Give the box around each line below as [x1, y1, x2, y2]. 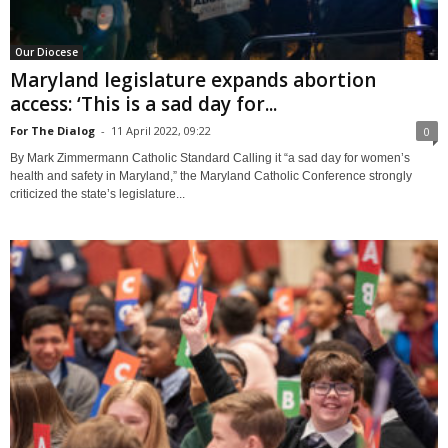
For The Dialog [10, 123, 95, 139]
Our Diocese [15, 45, 78, 60]
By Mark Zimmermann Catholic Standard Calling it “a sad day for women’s [10, 151, 410, 166]
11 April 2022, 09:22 [111, 123, 211, 139]
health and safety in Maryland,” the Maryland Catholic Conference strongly [10, 169, 412, 184]
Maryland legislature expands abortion [10, 67, 376, 94]
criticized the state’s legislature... [10, 187, 185, 202]
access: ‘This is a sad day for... [10, 91, 277, 118]
